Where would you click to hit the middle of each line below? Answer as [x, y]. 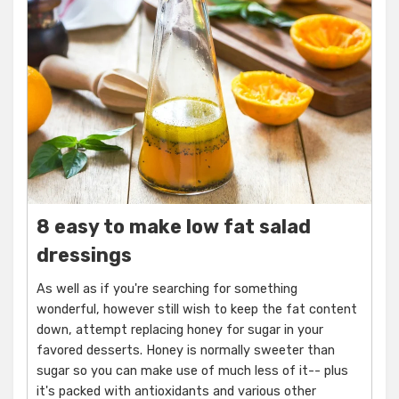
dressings [84, 256]
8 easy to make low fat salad [174, 227]
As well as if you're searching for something [167, 289]
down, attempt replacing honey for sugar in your [180, 330]
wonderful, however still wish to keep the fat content [197, 310]
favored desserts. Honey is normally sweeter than [186, 351]
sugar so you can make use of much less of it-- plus [192, 371]
